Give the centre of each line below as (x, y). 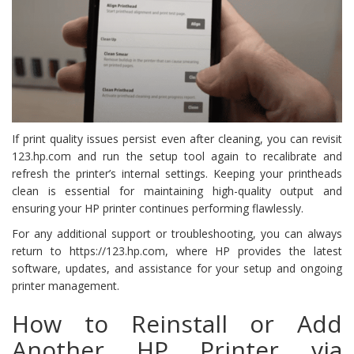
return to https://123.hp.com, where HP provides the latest (177, 251)
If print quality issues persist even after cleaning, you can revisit (177, 139)
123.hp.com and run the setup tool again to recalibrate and (177, 156)
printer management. (66, 286)
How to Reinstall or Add (177, 324)
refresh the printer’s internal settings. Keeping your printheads (177, 174)
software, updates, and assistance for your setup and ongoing (177, 269)
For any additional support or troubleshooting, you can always (177, 234)
